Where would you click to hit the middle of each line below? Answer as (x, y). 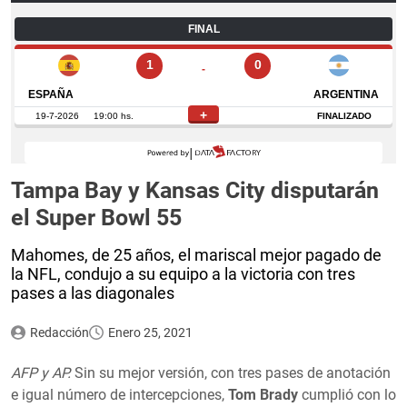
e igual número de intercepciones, (118, 394)
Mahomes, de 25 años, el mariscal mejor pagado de (196, 254)
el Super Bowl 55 (96, 217)
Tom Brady (261, 394)
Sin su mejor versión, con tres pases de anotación (231, 372)
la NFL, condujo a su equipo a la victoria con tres (183, 273)
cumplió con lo (347, 394)
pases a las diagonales (93, 293)
